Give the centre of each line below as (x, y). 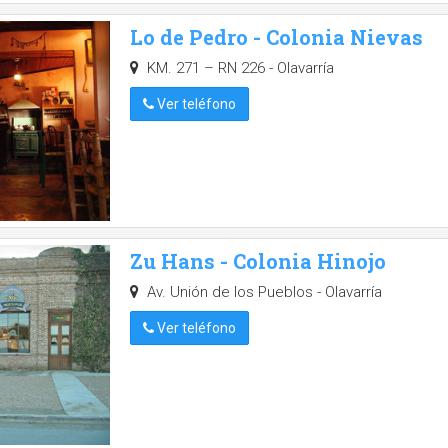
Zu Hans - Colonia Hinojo (258, 261)
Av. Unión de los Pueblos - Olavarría (262, 292)
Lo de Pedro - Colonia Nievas (276, 37)
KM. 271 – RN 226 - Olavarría (238, 68)
